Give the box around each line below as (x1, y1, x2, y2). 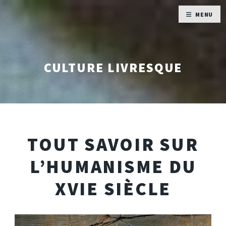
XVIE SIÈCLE (54, 177, 172, 200)
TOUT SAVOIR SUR (27, 132, 199, 156)
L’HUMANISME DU (29, 154, 197, 178)
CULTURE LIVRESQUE (43, 59, 183, 76)
